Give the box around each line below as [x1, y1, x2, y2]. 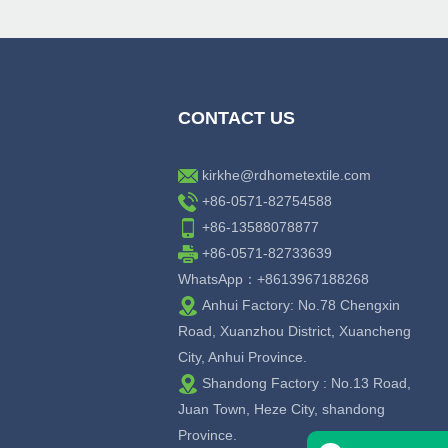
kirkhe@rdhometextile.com [202, 167, 372, 184]
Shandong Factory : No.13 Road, [198, 375, 412, 392]
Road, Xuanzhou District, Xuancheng [178, 323, 412, 340]
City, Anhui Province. [178, 349, 308, 366]
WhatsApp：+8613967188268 [178, 271, 370, 288]
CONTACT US [178, 108, 296, 129]
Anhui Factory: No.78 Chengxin [198, 297, 401, 314]
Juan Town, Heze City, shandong [178, 401, 386, 418]
